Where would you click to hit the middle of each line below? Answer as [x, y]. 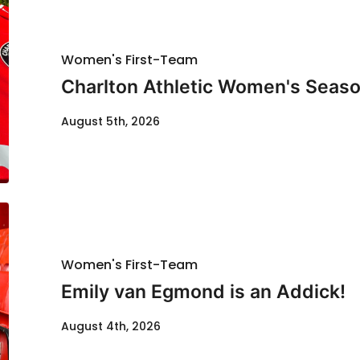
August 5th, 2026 [110, 122]
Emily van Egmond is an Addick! [203, 292]
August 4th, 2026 [111, 327]
